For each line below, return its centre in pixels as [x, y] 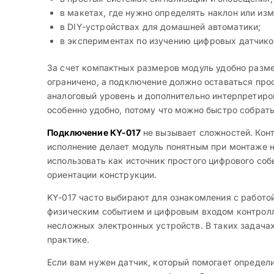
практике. [68, 240]
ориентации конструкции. [102, 175]
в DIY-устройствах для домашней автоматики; [161, 27]
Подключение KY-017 [94, 133]
